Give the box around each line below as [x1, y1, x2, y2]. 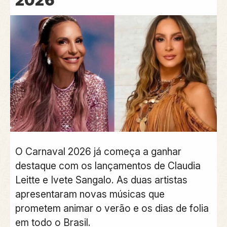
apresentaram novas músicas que [15, 188, 165, 201]
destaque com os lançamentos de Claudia [15, 160, 201, 172]
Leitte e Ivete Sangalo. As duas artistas [15, 174, 187, 186]
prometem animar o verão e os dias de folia [15, 202, 209, 215]
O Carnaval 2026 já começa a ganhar [15, 145, 181, 158]
